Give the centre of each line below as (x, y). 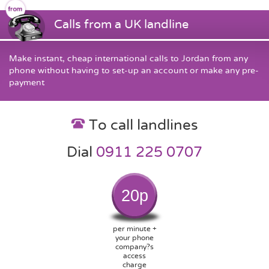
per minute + (134, 228)
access (134, 255)
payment (27, 82)
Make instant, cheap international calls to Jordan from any (128, 58)
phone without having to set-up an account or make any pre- (134, 70)
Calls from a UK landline (121, 24)
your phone (134, 237)
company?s (134, 246)
